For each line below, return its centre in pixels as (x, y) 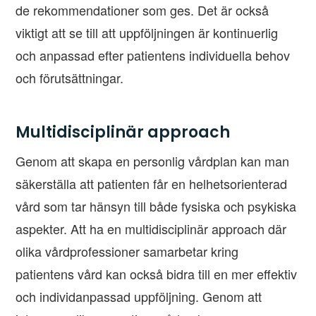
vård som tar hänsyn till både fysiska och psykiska (156, 206)
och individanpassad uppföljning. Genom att (139, 297)
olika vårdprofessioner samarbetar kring (127, 251)
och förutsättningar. (70, 78)
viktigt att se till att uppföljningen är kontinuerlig (147, 33)
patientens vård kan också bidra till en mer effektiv (157, 274)
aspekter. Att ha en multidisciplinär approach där (151, 229)
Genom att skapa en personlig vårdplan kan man (153, 161)
